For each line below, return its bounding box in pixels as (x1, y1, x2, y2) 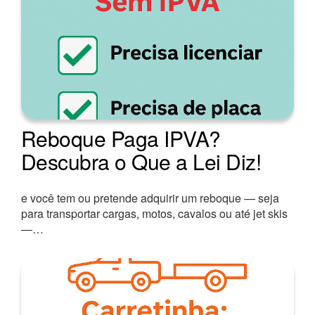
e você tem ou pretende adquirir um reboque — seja (21, 189, 279, 206)
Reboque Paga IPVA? (21, 122, 221, 153)
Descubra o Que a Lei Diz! (21, 146, 262, 176)
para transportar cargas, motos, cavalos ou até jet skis (21, 205, 288, 221)
